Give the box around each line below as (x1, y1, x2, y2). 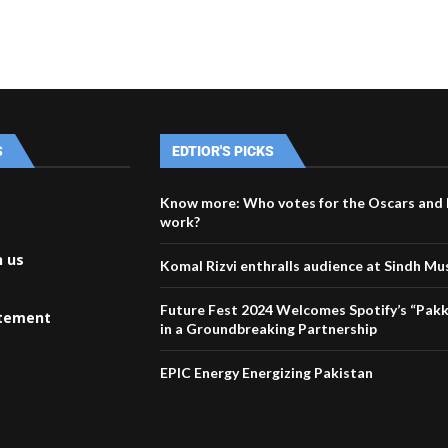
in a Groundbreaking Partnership (160, 319, 378, 337)
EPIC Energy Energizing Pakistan (160, 363, 374, 381)
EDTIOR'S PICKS (172, 142, 275, 159)
